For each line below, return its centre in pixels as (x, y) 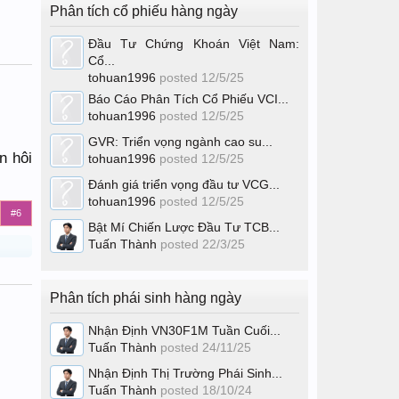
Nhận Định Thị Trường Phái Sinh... (185, 373)
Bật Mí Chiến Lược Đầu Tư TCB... (184, 227)
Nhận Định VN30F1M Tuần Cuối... (184, 330)
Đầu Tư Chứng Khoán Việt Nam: (194, 44)
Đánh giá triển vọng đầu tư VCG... (184, 184)
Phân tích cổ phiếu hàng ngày (144, 11)
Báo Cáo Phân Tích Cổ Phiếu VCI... (188, 99)
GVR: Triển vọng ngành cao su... (180, 142)
